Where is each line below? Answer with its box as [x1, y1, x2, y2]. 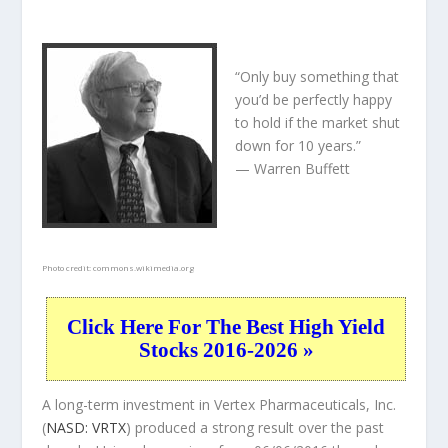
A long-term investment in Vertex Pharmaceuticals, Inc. [42, 395, 397, 415]
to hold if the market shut [235, 113, 401, 133]
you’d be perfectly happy [235, 90, 393, 110]
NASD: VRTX [46, 418, 127, 438]
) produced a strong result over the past [126, 418, 385, 438]
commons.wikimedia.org [93, 262, 195, 274]
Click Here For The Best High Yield [67, 315, 385, 340]
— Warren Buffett [235, 159, 351, 179]
